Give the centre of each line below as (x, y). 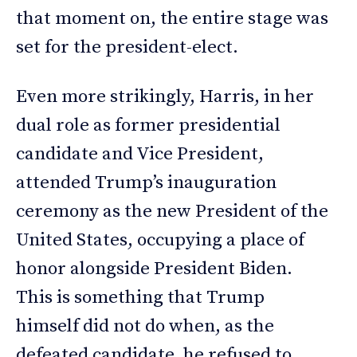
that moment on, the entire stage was (172, 19)
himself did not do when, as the (145, 327)
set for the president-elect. (127, 48)
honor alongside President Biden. (154, 269)
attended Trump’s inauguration (146, 183)
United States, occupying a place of (160, 241)
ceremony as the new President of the (172, 212)
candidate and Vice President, (140, 155)
